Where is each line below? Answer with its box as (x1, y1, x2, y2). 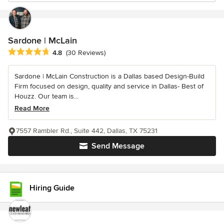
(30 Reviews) (66, 48, 105, 57)
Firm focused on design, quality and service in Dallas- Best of (14, 82, 203, 91)
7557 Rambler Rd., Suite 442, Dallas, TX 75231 (16, 126, 157, 135)
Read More (14, 104, 49, 113)
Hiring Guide (29, 183, 74, 193)
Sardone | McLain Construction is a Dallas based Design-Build (14, 72, 204, 81)
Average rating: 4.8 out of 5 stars (7, 47, 121, 57)
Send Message (91, 141, 144, 151)
